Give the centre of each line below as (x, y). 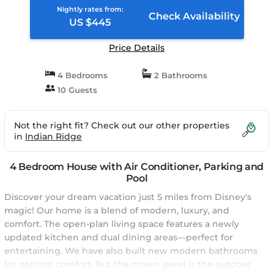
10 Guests (76, 90)
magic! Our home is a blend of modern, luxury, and (117, 210)
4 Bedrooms (81, 75)
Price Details (137, 48)
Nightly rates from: (90, 9)
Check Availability (194, 16)
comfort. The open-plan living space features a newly (122, 224)
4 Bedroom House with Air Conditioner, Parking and (137, 167)
